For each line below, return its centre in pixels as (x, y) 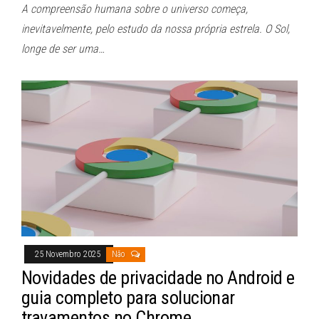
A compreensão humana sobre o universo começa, (135, 9)
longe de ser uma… (63, 49)
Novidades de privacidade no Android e (158, 277)
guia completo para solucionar (128, 297)
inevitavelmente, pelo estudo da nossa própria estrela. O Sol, (156, 29)
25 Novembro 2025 (69, 254)
